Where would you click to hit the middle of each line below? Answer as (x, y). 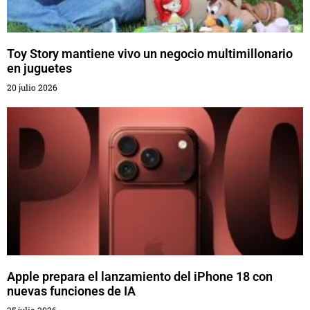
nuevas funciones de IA (71, 291)
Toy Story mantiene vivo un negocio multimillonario (150, 54)
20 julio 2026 (32, 88)
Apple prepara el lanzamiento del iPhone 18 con (140, 277)
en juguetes (39, 69)
